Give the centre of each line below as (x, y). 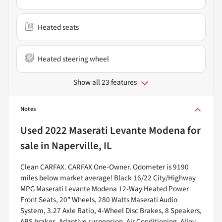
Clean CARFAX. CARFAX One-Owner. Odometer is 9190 (105, 167)
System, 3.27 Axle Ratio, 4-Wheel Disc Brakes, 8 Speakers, (111, 210)
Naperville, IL (82, 145)
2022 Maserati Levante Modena (115, 130)
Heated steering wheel (73, 59)
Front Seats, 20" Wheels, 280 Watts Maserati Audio (99, 199)
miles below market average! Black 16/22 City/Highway (108, 178)
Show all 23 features (105, 82)
